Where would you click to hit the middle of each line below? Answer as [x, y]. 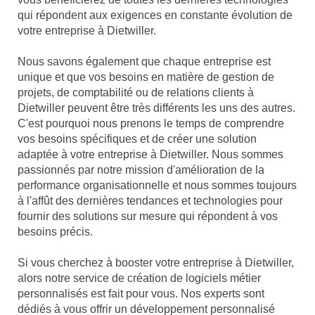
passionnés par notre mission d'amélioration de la [141, 170]
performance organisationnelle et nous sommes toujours [157, 186]
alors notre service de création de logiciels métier [139, 278]
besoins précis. [55, 232]
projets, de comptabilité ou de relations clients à [136, 93]
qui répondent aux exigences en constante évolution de [155, 15]
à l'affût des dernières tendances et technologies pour [150, 201]
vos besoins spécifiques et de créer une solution [137, 139]
